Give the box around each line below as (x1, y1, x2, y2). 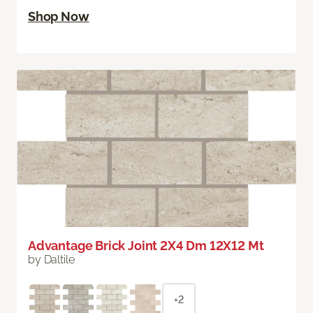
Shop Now (28, 9, 89, 24)
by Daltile (28, 253, 75, 267)
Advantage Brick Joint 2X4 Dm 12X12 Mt (28, 238, 264, 254)
